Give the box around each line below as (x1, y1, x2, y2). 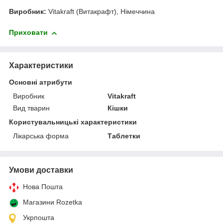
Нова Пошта (23, 182, 63, 191)
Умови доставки (9, 165, 73, 174)
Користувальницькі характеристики (9, 117, 137, 126)
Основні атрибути (9, 78, 72, 86)
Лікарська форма (13, 131, 69, 140)
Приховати (9, 28, 48, 37)
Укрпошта (23, 213, 54, 222)
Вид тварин (13, 104, 50, 112)
